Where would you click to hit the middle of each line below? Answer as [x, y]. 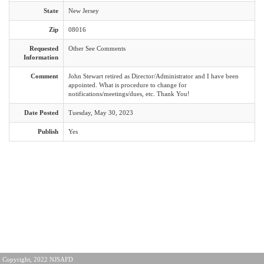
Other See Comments [97, 48]
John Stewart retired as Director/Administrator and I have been [154, 76]
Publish [48, 131]
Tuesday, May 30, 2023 [101, 113]
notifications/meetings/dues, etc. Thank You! [129, 94]
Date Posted [41, 113]
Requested [44, 48]
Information [41, 57]
